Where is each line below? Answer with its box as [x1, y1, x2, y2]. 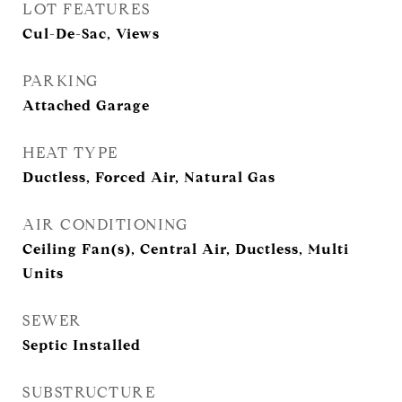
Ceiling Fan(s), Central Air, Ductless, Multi [22, 240, 349, 258]
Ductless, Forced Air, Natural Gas [22, 169, 275, 186]
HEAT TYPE [22, 144, 118, 162]
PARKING [22, 72, 99, 91]
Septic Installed [22, 336, 141, 354]
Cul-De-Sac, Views [22, 25, 160, 42]
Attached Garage [22, 97, 150, 114]
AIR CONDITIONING [22, 215, 188, 234]
